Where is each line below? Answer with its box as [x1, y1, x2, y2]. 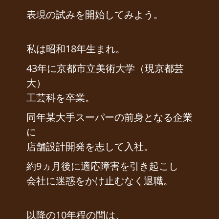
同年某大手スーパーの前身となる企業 [26, 110, 193, 124]
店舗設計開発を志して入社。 [26, 140, 153, 153]
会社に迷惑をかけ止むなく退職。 [26, 174, 173, 188]
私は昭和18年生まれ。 [26, 42, 125, 56]
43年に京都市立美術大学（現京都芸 [26, 62, 184, 75]
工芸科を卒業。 [26, 91, 95, 105]
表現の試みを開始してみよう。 [26, 8, 163, 22]
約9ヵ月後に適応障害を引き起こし [26, 159, 178, 173]
